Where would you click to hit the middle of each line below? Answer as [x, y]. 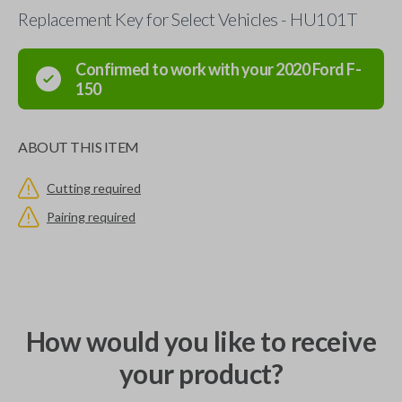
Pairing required [91, 217]
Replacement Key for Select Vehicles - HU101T [187, 19]
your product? [201, 373]
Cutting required [94, 188]
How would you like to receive [201, 341]
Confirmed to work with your [175, 69]
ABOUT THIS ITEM [79, 147]
